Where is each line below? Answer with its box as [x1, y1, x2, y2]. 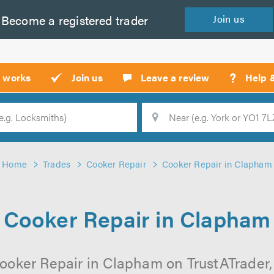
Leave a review [140, 70, 210, 84]
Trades [43, 157, 71, 170]
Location [87, 117, 133, 133]
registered [55, 10, 113, 29]
